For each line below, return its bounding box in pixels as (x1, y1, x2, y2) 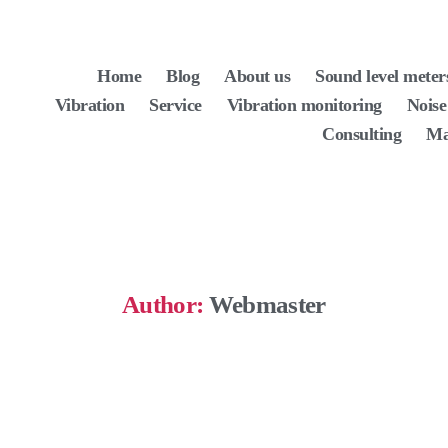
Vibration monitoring (226, 94, 382, 115)
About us (224, 65, 291, 86)
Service (149, 94, 202, 115)
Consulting (322, 123, 402, 144)
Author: (122, 291, 204, 318)
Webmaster (208, 291, 326, 318)
